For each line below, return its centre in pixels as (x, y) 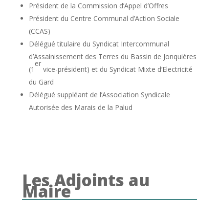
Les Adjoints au (86, 180)
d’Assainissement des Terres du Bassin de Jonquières (112, 56)
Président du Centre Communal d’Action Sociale (104, 18)
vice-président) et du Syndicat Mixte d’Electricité (117, 69)
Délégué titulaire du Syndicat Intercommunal (99, 44)
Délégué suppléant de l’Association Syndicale (99, 94)
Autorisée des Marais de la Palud (80, 107)
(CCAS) (39, 31)
